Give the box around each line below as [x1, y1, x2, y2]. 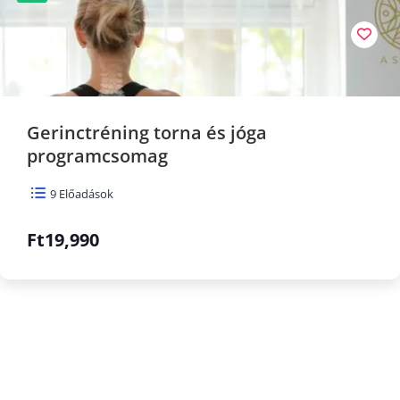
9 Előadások [47, 185, 113, 202]
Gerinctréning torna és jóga [27, 120, 267, 145]
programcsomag [27, 143, 168, 168]
